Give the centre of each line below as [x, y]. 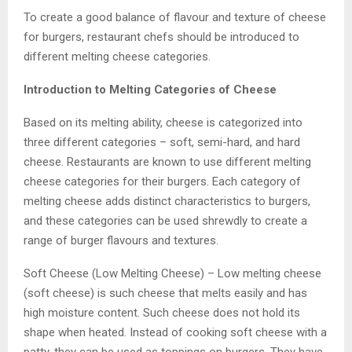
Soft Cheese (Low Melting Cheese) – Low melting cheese [172, 273]
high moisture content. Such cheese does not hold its [162, 312]
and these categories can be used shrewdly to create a [165, 220]
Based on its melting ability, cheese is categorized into [163, 122]
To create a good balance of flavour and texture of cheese [175, 17]
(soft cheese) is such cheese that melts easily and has [165, 293]
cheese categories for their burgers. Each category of [162, 181]
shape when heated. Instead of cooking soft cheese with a [175, 332]
